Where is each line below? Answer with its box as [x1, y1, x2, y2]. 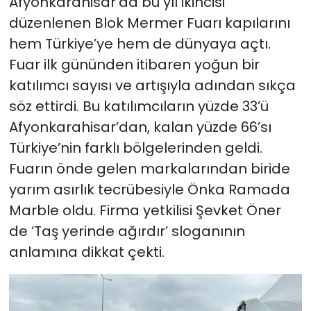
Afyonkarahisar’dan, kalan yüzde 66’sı [8, 117, 271, 137]
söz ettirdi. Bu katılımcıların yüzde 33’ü [8, 96, 269, 116]
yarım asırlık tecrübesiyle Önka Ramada [8, 179, 290, 199]
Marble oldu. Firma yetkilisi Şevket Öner [8, 200, 281, 220]
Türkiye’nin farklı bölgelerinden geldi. [8, 137, 262, 158]
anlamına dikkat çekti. [8, 242, 165, 262]
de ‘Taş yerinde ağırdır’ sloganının [8, 221, 245, 241]
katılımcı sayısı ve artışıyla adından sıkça [8, 75, 296, 95]
